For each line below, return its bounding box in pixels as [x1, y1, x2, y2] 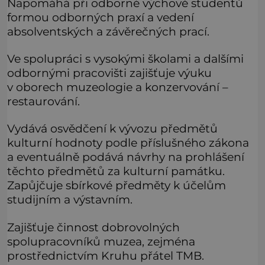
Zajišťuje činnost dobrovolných [7, 219, 180, 234]
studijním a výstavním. [7, 192, 132, 207]
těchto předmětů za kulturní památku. [7, 164, 225, 179]
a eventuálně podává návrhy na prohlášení [7, 150, 244, 164]
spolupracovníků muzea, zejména [7, 234, 195, 248]
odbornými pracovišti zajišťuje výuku [7, 66, 212, 80]
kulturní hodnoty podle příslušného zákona [7, 135, 249, 150]
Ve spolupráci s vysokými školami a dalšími [7, 51, 244, 66]
